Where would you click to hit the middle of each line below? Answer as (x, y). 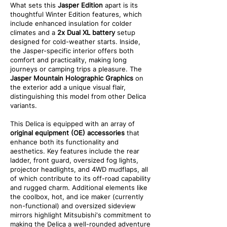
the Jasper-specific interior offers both (72, 51)
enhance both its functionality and (64, 142)
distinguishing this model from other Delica (78, 96)
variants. (24, 105)
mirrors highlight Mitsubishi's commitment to (81, 215)
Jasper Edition (80, 5)
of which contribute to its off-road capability (80, 178)
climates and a (34, 32)
